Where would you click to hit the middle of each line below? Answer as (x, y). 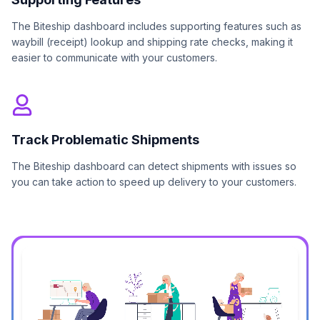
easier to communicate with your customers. (114, 58)
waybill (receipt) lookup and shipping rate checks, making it (152, 42)
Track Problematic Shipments (105, 140)
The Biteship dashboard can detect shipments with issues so (154, 166)
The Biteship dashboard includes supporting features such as (156, 26)
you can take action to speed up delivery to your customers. (154, 182)
